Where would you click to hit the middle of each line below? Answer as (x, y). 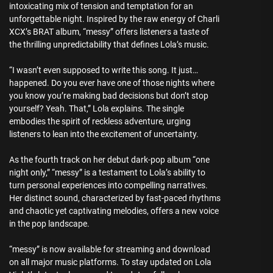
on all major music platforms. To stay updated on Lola (110, 262)
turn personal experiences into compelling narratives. (108, 186)
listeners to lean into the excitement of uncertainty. (104, 134)
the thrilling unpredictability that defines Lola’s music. (109, 45)
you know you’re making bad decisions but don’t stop (109, 96)
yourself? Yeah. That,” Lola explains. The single (97, 109)
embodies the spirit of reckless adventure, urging (100, 122)
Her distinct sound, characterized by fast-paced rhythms (115, 198)
